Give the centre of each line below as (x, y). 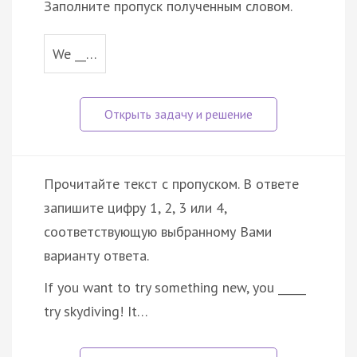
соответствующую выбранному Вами (158, 231)
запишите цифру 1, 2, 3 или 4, (135, 207)
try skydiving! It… (96, 311)
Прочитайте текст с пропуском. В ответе (171, 183)
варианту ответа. (96, 255)
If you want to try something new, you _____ (175, 287)
